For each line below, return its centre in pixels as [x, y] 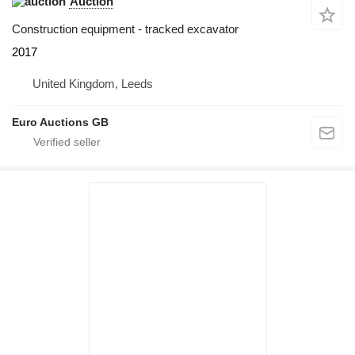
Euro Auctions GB [60, 122]
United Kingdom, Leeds [93, 83]
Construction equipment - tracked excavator [125, 29]
